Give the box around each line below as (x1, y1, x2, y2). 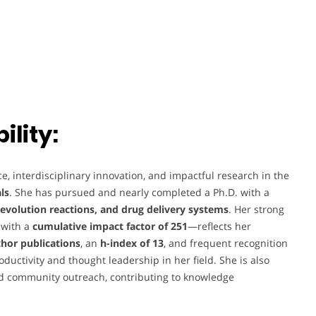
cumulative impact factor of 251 (32, 219, 188, 233)
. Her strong (229, 202, 284, 217)
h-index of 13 (100, 236, 164, 250)
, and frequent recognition (164, 236, 288, 250)
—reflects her (188, 219, 251, 233)
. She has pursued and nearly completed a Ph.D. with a (9, 186, 269, 200)
